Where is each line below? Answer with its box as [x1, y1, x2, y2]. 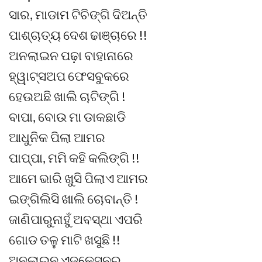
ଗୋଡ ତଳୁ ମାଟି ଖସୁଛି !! [9, 232, 120, 248]
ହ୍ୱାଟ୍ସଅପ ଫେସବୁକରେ [9, 68, 129, 84]
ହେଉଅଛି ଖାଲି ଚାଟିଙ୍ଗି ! [9, 88, 126, 105]
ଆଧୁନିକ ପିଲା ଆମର [9, 129, 105, 146]
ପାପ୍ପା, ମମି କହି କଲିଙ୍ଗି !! [9, 150, 140, 166]
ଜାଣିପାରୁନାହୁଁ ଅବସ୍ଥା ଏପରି [9, 211, 143, 227]
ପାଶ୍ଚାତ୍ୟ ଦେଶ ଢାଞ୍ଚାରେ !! [9, 27, 147, 43]
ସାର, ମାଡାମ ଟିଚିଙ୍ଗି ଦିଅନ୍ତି [9, 6, 147, 23]
